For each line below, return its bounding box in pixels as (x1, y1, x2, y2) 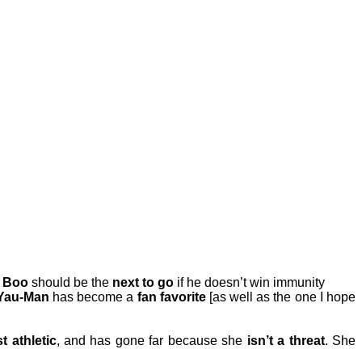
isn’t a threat (246, 333, 325, 347)
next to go (112, 275, 174, 289)
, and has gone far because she (56, 333, 247, 347)
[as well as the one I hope (205, 289, 356, 304)
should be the (28, 275, 112, 289)
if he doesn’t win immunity (174, 275, 325, 289)
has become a (48, 289, 137, 304)
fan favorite (137, 289, 206, 304)
